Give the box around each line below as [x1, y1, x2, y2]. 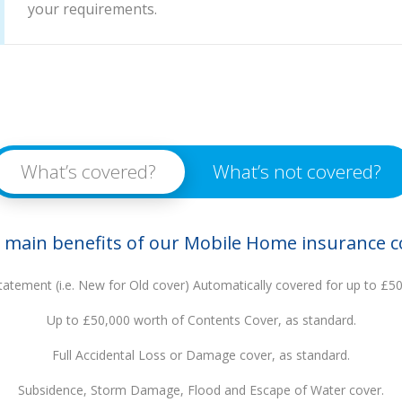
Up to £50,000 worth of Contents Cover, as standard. [46, 310, 356, 328]
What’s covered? [21, 159, 156, 185]
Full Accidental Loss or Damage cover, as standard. [52, 345, 350, 363]
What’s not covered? [213, 159, 381, 185]
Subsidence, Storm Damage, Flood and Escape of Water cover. [18, 380, 384, 398]
